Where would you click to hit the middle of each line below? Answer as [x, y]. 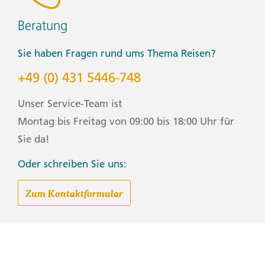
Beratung [43, 25]
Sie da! [34, 139]
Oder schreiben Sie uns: [72, 164]
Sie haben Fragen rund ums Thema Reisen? [117, 53]
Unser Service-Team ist [70, 103]
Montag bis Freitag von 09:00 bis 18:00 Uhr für [126, 121]
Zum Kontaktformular [74, 193]
